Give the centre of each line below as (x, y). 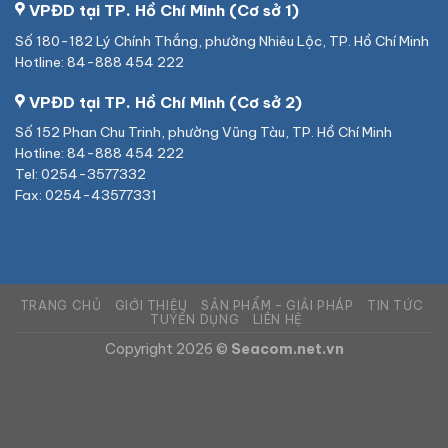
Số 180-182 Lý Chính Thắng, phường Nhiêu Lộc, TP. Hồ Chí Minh (222, 40)
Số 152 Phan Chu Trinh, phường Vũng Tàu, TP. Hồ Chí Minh (203, 132)
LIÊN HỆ (277, 319)
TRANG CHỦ (60, 305)
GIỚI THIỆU (151, 305)
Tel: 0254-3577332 (80, 174)
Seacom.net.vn (287, 348)
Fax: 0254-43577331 (86, 195)
